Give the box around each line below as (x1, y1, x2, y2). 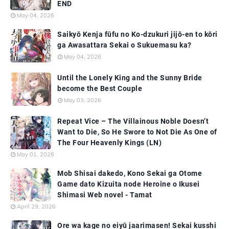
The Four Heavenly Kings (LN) (57, 139, 162, 147)
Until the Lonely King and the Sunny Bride (57, 74, 202, 82)
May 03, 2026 (64, 97, 101, 104)
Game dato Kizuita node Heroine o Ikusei (57, 180, 200, 189)
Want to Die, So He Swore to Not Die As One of (57, 128, 217, 136)
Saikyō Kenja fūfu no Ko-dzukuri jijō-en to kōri (57, 30, 218, 39)
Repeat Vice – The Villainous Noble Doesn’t (57, 117, 209, 126)
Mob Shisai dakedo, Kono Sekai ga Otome (57, 169, 202, 178)
